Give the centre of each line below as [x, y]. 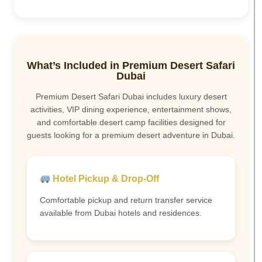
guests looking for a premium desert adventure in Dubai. [131, 135]
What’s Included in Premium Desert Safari [131, 66]
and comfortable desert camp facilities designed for [131, 123]
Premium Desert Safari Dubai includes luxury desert [131, 97]
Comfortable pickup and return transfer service [126, 200]
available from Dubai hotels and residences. [121, 213]
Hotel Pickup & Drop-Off [105, 179]
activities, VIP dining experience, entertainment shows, [131, 110]
